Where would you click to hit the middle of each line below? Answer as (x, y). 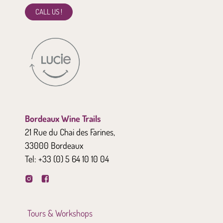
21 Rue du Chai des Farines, (70, 132)
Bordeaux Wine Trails (63, 118)
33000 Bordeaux (54, 145)
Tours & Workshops (60, 213)
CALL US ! (49, 11)
